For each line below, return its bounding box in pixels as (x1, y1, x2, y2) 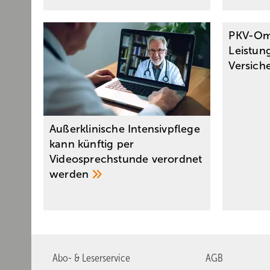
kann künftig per (49, 138, 134, 151)
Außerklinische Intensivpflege (49, 123, 200, 136)
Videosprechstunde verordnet (49, 153, 202, 166)
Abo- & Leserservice (52, 252, 130, 265)
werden (49, 168, 92, 181)
